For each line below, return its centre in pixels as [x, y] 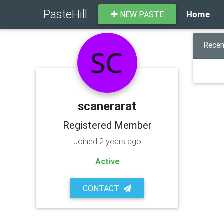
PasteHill [65, 14]
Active [107, 161]
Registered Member [107, 125]
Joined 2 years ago [107, 141]
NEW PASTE [141, 15]
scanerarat [107, 106]
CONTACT [101, 188]
